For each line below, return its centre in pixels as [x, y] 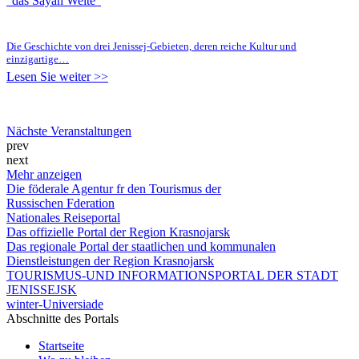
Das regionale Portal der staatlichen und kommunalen [141, 246]
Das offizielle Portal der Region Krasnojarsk [118, 232]
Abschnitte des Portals [63, 318]
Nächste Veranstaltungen [69, 131]
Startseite [61, 345]
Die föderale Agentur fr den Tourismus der [114, 188]
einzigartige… [38, 58]
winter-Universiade [55, 304]
